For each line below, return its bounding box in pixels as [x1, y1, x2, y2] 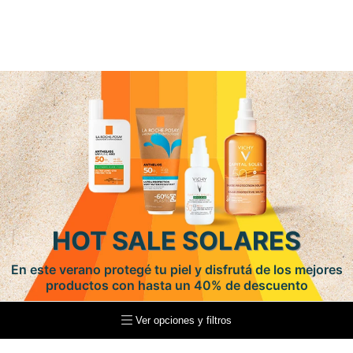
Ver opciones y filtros [132, 314, 232, 327]
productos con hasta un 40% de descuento [45, 277, 308, 293]
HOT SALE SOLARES [52, 225, 301, 256]
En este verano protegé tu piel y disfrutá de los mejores [10, 262, 343, 277]
